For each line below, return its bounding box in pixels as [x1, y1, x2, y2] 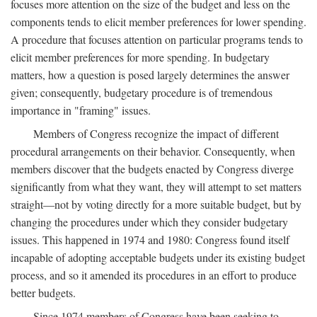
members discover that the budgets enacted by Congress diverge [11, 161, 294, 176]
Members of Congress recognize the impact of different [33, 125, 279, 141]
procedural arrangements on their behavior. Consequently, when [11, 143, 295, 158]
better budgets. [11, 284, 76, 300]
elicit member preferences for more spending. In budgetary [11, 49, 270, 64]
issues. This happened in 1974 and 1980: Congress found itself [11, 231, 289, 247]
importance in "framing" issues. [11, 102, 151, 117]
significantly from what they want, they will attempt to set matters [11, 178, 301, 194]
